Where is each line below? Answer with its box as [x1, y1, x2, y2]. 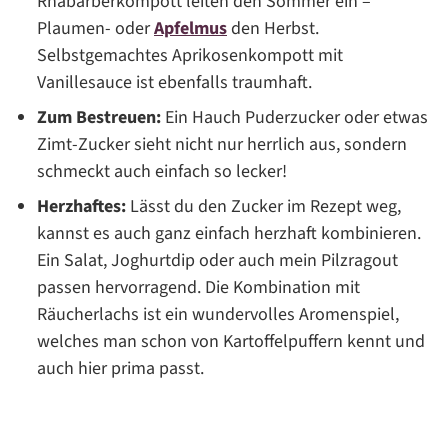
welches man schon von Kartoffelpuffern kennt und [37, 329, 425, 355]
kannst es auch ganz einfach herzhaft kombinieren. [37, 221, 421, 247]
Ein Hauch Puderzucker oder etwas [161, 105, 428, 131]
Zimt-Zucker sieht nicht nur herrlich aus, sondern [37, 132, 407, 158]
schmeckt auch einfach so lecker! [37, 159, 287, 185]
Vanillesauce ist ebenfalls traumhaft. [37, 70, 312, 96]
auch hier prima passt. [37, 356, 204, 382]
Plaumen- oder [37, 16, 154, 42]
